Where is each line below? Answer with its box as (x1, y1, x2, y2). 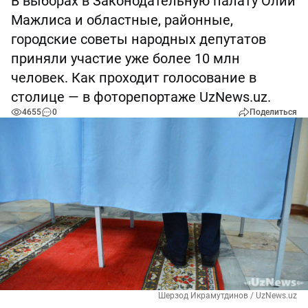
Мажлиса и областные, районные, (11, 12, 233, 28)
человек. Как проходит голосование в (11, 69, 256, 86)
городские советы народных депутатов (11, 31, 266, 47)
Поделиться (250, 107, 297, 117)
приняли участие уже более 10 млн (11, 50, 240, 67)
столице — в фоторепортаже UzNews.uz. (11, 89, 271, 105)
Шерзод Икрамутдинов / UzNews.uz (158, 291, 297, 301)
